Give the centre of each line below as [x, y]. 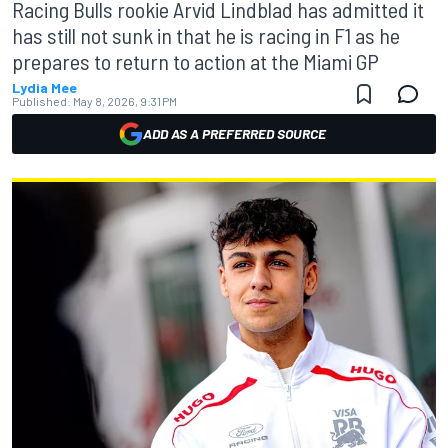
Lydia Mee [44, 87]
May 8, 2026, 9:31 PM [125, 101]
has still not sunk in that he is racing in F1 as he [206, 35]
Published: [41, 101]
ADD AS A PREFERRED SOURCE [234, 133]
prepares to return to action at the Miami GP [195, 61]
